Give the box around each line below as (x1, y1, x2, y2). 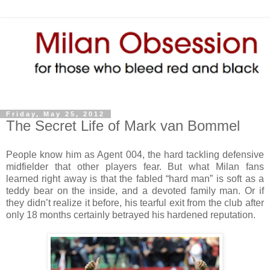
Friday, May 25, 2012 (6, 110, 105, 118)
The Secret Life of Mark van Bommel (6, 118, 240, 134)
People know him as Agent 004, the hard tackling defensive (6, 149, 264, 160)
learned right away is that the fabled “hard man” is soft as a (6, 174, 264, 184)
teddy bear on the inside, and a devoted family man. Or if (6, 186, 264, 196)
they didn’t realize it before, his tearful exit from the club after (6, 198, 264, 209)
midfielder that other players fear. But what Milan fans (6, 162, 264, 172)
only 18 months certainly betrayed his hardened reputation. (6, 210, 256, 221)
